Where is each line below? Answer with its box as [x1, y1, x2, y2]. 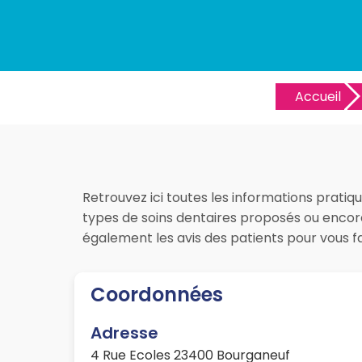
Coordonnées [90, 281, 223, 309]
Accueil [295, 87, 341, 106]
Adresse [90, 322, 158, 345]
